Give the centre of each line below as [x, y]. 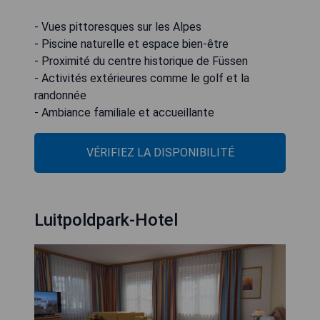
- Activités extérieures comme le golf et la [142, 79]
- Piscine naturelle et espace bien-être [131, 44]
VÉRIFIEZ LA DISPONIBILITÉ [160, 153]
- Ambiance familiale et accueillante [124, 113]
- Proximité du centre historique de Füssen [141, 61]
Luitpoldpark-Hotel [106, 220]
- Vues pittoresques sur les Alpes [118, 27]
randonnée [60, 96]
